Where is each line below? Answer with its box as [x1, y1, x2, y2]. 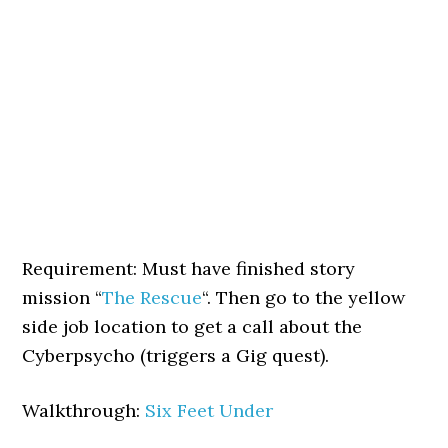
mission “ [22, 286, 103, 309]
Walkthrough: [22, 399, 146, 422]
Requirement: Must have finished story [22, 257, 356, 280]
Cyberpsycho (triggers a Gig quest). [22, 344, 330, 367]
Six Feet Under [145, 399, 274, 422]
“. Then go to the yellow [202, 286, 406, 309]
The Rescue [102, 286, 203, 309]
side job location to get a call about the [22, 315, 363, 338]
